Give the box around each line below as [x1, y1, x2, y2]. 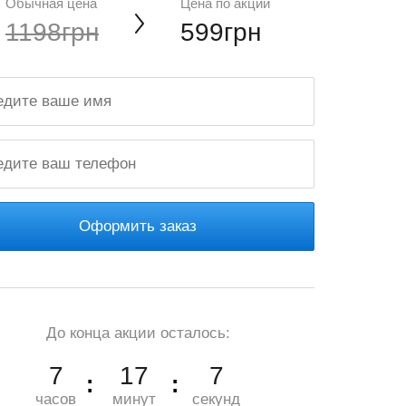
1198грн [5, 18, 99, 46]
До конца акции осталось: [45, 324, 230, 342]
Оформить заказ [79, 217, 197, 235]
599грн [180, 18, 261, 46]
